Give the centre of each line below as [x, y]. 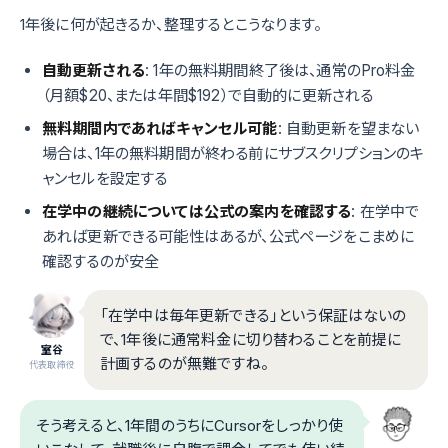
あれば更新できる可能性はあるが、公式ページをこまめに [228, 237]
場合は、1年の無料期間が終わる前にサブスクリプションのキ [233, 154]
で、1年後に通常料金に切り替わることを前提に [251, 340]
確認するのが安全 [101, 262]
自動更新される [94, 71]
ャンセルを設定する [105, 179]
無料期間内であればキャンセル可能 [160, 129]
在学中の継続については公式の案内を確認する [197, 212]
